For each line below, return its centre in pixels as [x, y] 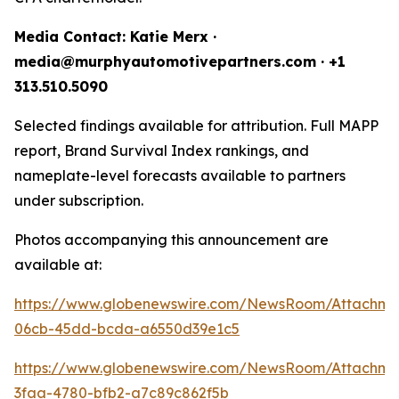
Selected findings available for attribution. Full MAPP [196, 126]
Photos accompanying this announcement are [171, 240]
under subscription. [79, 200]
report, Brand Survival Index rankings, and [162, 151]
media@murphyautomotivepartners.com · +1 [180, 61]
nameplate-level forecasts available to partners [180, 175]
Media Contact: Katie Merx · [115, 37]
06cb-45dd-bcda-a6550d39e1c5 [127, 329]
